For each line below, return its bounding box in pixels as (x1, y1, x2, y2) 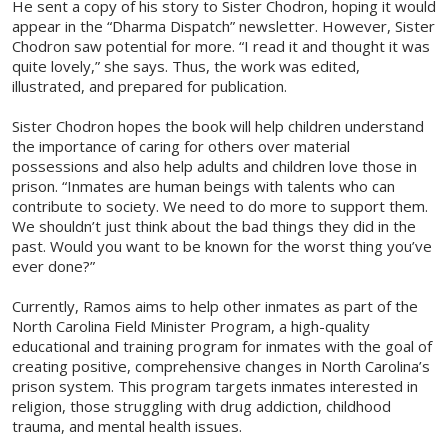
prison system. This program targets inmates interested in (12, 376, 418, 397)
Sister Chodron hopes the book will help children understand (12, 116, 424, 137)
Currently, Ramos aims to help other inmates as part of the (12, 296, 418, 317)
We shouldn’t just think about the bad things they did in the (12, 216, 416, 237)
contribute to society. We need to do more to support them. (12, 196, 428, 217)
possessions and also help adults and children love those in (12, 156, 417, 177)
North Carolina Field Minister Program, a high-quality (12, 316, 370, 337)
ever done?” (12, 256, 95, 277)
